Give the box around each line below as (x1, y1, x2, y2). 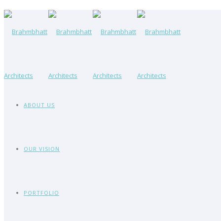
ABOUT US (24, 101, 55, 109)
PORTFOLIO (24, 189, 59, 196)
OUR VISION (24, 145, 60, 152)
